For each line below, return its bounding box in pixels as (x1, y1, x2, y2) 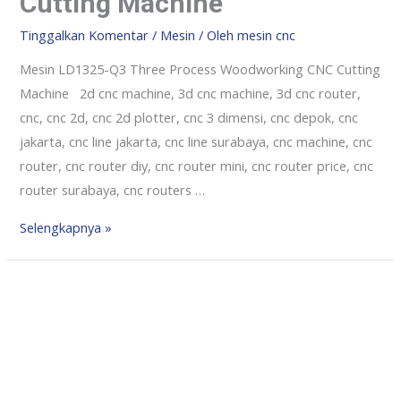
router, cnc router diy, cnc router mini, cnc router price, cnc (20, 157, 374, 175)
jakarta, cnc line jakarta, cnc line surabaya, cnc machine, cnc (20, 132, 373, 151)
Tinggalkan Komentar (20, 25, 149, 44)
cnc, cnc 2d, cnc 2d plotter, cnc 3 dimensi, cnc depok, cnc (20, 108, 359, 127)
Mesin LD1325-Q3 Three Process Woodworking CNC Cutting (20, 60, 381, 79)
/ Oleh (195, 25, 238, 44)
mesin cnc (237, 25, 296, 44)
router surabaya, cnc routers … (20, 181, 206, 200)
